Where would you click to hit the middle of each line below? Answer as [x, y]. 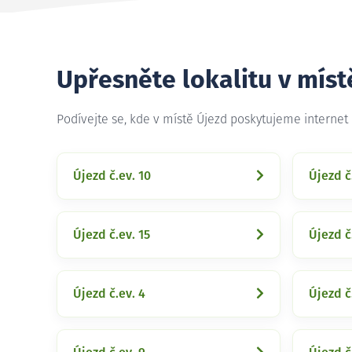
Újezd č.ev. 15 [112, 235]
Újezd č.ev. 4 [109, 294]
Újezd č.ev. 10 [112, 176]
